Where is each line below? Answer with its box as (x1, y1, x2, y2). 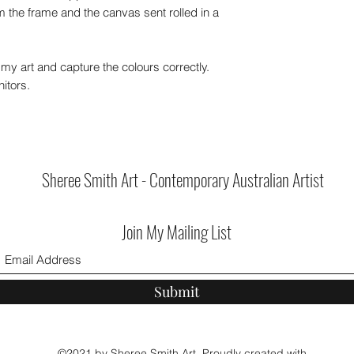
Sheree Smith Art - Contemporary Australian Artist (41, 166, 324, 192)
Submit (153, 281, 199, 301)
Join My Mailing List (121, 218, 232, 244)
